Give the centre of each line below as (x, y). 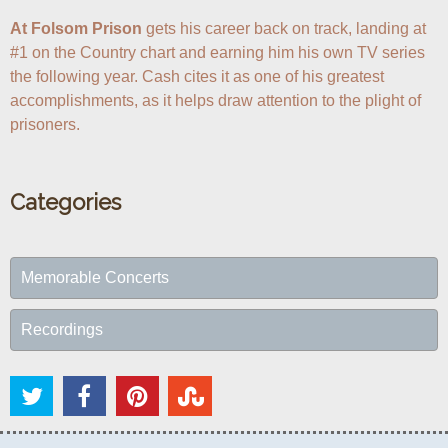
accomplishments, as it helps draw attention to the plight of (215, 100)
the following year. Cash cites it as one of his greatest (197, 76)
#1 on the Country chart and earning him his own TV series (217, 52)
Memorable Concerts (95, 277)
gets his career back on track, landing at (284, 28)
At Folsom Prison (76, 28)
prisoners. (45, 124)
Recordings (62, 329)
